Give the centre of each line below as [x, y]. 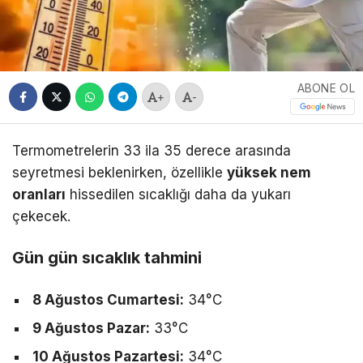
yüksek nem [269, 172]
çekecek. [41, 216]
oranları [39, 194]
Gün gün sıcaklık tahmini [107, 258]
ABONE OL [326, 88]
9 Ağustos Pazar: [91, 328]
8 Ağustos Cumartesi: [108, 299]
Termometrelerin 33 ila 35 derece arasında [152, 150]
